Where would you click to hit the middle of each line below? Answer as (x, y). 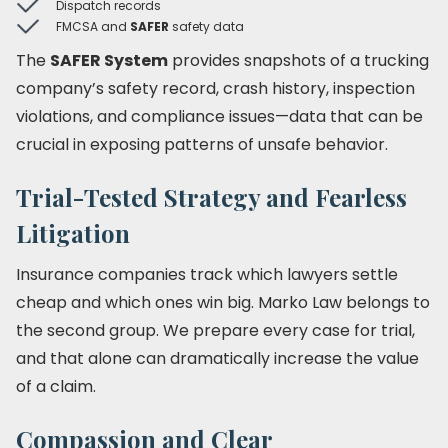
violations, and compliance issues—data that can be (219, 116)
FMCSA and (93, 26)
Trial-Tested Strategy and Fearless (211, 197)
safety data (206, 26)
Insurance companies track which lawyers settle (207, 274)
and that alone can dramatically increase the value (217, 358)
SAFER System (109, 60)
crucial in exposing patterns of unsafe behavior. (202, 144)
